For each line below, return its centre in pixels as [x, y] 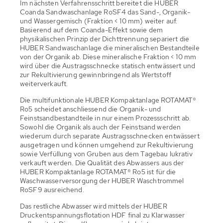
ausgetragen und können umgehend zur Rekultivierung [107, 145]
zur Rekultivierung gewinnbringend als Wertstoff [96, 74]
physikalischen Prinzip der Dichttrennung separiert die [105, 39]
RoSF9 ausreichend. [52, 189]
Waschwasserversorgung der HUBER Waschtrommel [102, 180]
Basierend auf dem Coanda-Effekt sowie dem [92, 30]
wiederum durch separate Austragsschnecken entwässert [110, 136]
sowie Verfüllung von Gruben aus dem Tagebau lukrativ [106, 154]
